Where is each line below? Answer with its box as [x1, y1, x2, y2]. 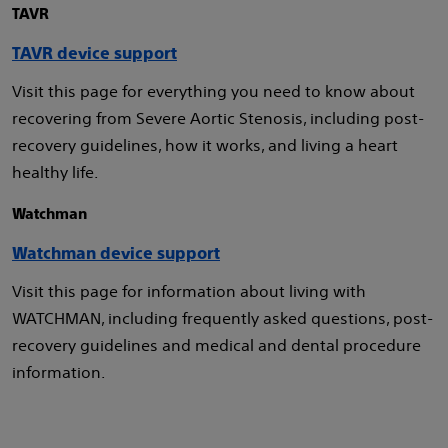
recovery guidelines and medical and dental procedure [12, 335, 421, 355]
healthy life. [12, 162, 98, 182]
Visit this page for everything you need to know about [12, 81, 415, 101]
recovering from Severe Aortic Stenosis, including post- [12, 108, 424, 128]
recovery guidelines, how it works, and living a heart [12, 135, 398, 155]
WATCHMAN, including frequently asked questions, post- [12, 308, 433, 328]
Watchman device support [12, 244, 220, 263]
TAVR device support [12, 44, 177, 63]
